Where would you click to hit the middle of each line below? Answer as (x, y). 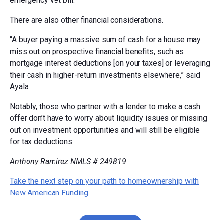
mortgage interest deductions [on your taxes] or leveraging (110, 63)
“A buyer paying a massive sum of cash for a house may (105, 39)
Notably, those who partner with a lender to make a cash (105, 106)
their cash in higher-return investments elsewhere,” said (105, 75)
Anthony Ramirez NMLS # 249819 (68, 161)
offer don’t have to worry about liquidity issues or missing (109, 118)
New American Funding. (50, 192)
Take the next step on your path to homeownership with (104, 181)
